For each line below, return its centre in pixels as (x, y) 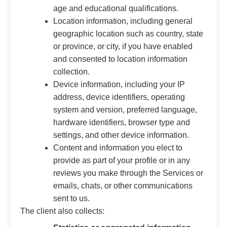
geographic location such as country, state (128, 33)
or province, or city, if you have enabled (123, 46)
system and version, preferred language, (125, 109)
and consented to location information (120, 59)
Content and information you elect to (118, 147)
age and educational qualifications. (116, 8)
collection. (71, 71)
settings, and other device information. (121, 135)
